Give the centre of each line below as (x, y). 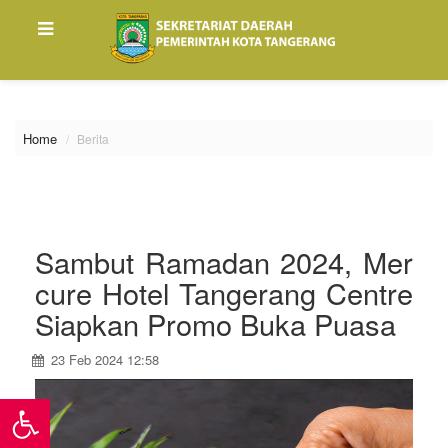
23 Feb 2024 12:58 (103, 359)
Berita (93, 138)
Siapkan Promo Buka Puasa (215, 323)
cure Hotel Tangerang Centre (224, 292)
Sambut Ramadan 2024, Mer (224, 261)
